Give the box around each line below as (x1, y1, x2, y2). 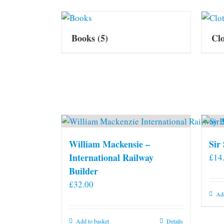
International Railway (69, 150, 153, 164)
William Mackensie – (69, 137, 150, 150)
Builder (69, 164, 98, 177)
